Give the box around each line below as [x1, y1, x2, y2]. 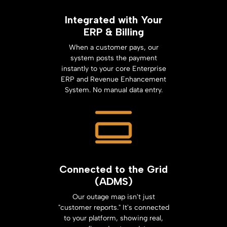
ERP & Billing [83, 26, 144, 39]
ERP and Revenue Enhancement [61, 75, 166, 84]
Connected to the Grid [59, 163, 168, 175]
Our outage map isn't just [72, 192, 155, 201]
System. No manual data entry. [64, 86, 163, 95]
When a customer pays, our [68, 43, 159, 52]
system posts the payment [70, 54, 157, 63]
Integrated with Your [64, 14, 163, 26]
